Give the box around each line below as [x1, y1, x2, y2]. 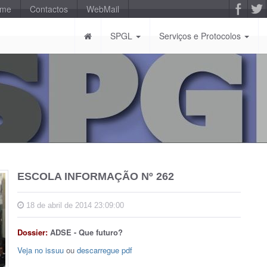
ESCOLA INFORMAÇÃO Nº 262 [17, 170, 174, 182]
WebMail [86, 3, 119, 15]
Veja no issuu [17, 244, 64, 256]
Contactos [30, 3, 68, 15]
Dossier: [17, 226, 50, 238]
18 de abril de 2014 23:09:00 [24, 201, 124, 210]
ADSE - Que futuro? [50, 226, 123, 238]
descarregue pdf [77, 244, 132, 256]
